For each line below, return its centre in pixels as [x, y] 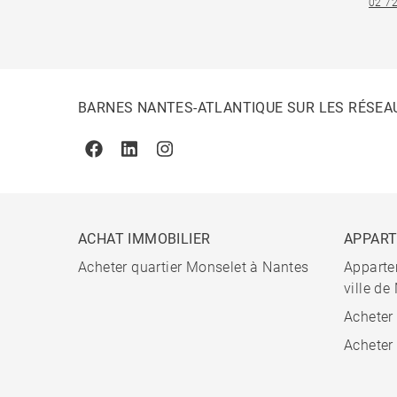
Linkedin [156, 158]
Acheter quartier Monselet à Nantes [194, 268]
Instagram [197, 158]
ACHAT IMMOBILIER [144, 239]
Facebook [125, 158]
